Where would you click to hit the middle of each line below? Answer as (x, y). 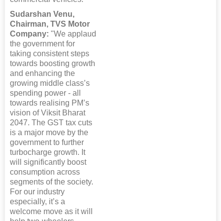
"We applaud (73, 34)
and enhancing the (42, 74)
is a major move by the (49, 133)
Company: (29, 34)
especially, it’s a (37, 202)
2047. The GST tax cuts (51, 123)
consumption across (45, 172)
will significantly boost (48, 162)
